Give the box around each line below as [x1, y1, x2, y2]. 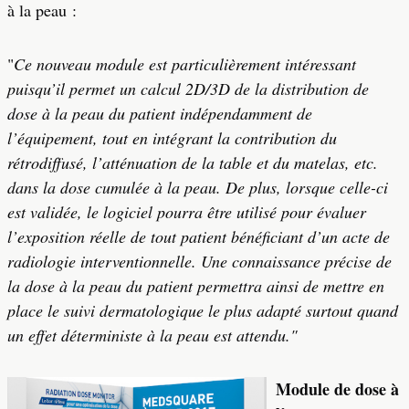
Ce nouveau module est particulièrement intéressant [14, 53, 356, 75]
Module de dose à [276, 377, 399, 401]
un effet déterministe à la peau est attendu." [7, 324, 298, 346]
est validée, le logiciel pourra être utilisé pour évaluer [7, 201, 366, 223]
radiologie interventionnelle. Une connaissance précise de [7, 250, 392, 272]
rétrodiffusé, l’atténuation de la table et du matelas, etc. [7, 152, 378, 173]
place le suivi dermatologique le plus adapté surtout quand [7, 299, 398, 321]
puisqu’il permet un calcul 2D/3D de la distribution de [7, 78, 369, 100]
